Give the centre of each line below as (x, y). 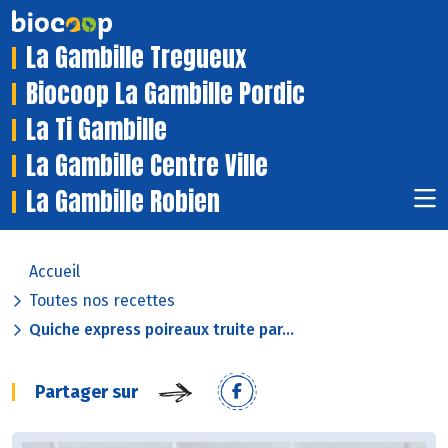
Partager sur (86, 392)
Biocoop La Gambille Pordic (165, 94)
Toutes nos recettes (102, 301)
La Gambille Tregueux (136, 58)
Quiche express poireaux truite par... (161, 330)
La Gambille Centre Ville (147, 166)
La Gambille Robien (123, 202)
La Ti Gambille (96, 130)
